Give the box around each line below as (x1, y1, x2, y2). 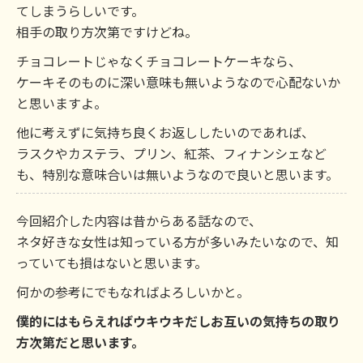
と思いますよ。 (16, 92, 107, 113)
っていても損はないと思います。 (16, 252, 207, 272)
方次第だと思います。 (16, 331, 144, 352)
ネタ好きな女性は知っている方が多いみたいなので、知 (16, 231, 339, 251)
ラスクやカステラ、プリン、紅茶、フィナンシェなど (16, 143, 327, 163)
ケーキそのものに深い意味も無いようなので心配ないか (16, 71, 340, 92)
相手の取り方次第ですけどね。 (16, 21, 198, 41)
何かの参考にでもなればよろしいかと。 (16, 281, 250, 301)
